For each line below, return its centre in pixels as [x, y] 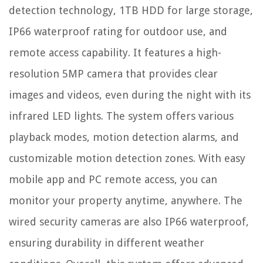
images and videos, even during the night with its [130, 95]
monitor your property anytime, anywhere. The [126, 201]
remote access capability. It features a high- [115, 53]
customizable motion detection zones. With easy [127, 159]
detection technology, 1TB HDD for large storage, [131, 11]
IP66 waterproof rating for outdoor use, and [118, 32]
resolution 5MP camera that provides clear [113, 74]
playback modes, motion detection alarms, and [124, 137]
